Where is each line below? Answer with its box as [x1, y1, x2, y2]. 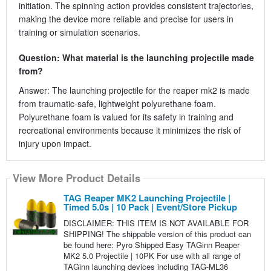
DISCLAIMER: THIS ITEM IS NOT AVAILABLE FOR [63, 217, 249, 229]
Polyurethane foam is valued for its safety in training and [18, 110, 233, 123]
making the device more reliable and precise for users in [18, 12, 233, 25]
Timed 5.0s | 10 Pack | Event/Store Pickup [63, 200, 237, 214]
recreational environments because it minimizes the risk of [18, 123, 241, 136]
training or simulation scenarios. [18, 25, 140, 38]
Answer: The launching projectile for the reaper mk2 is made [18, 83, 250, 96]
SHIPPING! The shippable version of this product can [63, 227, 251, 240]
